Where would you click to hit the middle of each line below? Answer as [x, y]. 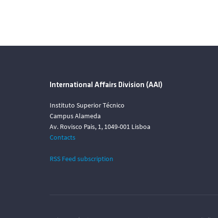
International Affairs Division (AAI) [106, 85]
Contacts [63, 137]
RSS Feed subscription [82, 159]
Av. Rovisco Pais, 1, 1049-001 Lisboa [100, 127]
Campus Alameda [75, 116]
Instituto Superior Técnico [87, 105]
